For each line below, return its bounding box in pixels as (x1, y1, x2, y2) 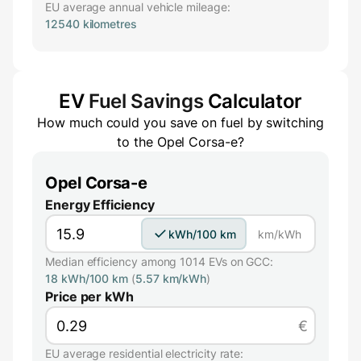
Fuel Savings (89, 89, 204, 114)
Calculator (203, 89, 302, 114)
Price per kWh (45, 288, 134, 305)
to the (117, 134, 157, 151)
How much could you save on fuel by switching (37, 114, 324, 131)
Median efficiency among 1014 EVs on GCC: (45, 255, 274, 269)
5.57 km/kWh (135, 272, 207, 286)
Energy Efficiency (45, 197, 155, 214)
